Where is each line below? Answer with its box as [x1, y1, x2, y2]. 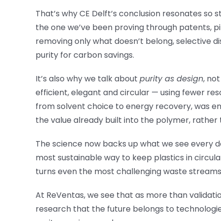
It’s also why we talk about [36, 73, 140, 85]
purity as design [140, 73, 203, 85]
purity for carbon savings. [36, 49, 134, 61]
